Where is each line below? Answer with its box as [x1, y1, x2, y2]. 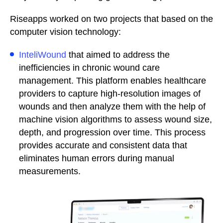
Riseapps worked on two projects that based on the [10, 13, 213, 24]
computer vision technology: [10, 26, 121, 37]
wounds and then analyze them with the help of [19, 101, 206, 111]
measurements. [19, 166, 81, 176]
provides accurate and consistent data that [19, 140, 187, 150]
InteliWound [19, 49, 66, 60]
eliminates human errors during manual [19, 153, 174, 163]
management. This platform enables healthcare [19, 75, 206, 86]
